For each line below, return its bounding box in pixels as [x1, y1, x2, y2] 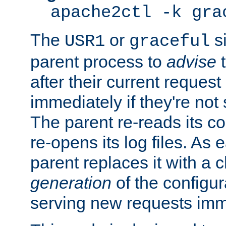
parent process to [30, 52, 166, 72]
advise [166, 52, 216, 72]
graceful [129, 32, 210, 51]
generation [30, 173, 111, 193]
